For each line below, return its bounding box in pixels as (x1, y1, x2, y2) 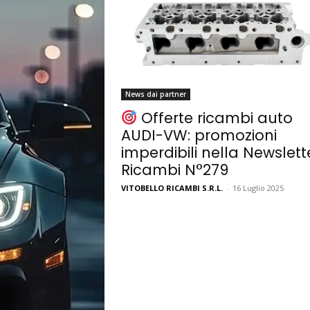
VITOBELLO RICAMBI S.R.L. (120, 183, 223, 194)
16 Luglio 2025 (232, 183, 284, 194)
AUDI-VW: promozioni (120, 125, 277, 146)
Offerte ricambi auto (137, 108, 293, 129)
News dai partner (125, 89, 186, 100)
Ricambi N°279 (120, 160, 228, 181)
